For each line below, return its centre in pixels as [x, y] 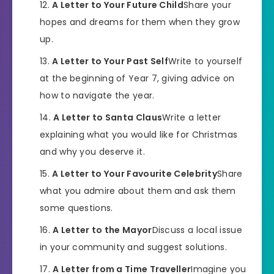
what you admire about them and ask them [138, 191]
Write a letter [192, 117]
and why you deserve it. [92, 151]
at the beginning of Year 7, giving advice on [137, 78]
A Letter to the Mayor [102, 230]
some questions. [76, 208]
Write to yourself [206, 61]
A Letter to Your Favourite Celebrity [135, 173]
